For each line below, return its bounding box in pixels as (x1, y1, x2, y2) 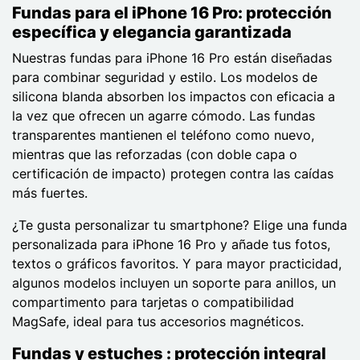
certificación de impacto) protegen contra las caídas (12, 165, 333, 182)
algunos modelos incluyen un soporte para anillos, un (12, 274, 336, 291)
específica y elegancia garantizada (12, 22, 292, 42)
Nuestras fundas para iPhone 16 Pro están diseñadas (12, 49, 332, 66)
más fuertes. (12, 184, 88, 201)
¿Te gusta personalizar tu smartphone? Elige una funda (12, 216, 347, 233)
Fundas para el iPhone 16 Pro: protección (12, 2, 332, 22)
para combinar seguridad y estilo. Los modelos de (12, 68, 317, 85)
